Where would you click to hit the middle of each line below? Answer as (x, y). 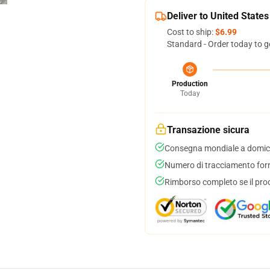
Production (190, 84)
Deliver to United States (218, 16)
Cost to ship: (191, 32)
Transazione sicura (208, 130)
